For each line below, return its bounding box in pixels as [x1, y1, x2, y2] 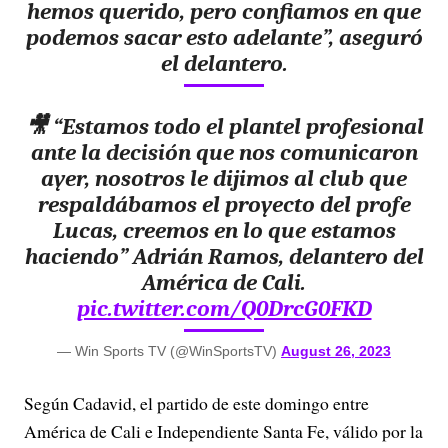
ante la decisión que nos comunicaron [30, 139, 418, 166]
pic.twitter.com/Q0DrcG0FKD [76, 295, 372, 322]
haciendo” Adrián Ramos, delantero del [24, 243, 424, 270]
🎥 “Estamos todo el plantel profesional [24, 113, 424, 140]
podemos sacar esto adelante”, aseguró [25, 24, 423, 51]
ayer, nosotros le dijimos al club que [41, 165, 407, 192]
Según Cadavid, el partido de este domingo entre [24, 391, 369, 415]
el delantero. [160, 50, 288, 77]
